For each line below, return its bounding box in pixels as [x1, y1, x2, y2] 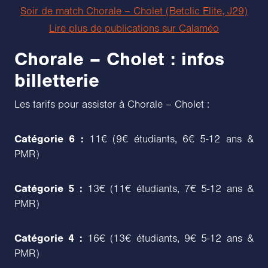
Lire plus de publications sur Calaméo [49, 22, 219, 35]
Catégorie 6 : [14, 132, 84, 145]
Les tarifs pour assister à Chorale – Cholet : [14, 98, 209, 111]
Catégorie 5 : [14, 182, 83, 195]
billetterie [14, 69, 99, 92]
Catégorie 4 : [14, 232, 83, 245]
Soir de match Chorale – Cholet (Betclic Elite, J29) [20, 5, 248, 17]
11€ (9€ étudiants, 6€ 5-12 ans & [83, 133, 254, 145]
